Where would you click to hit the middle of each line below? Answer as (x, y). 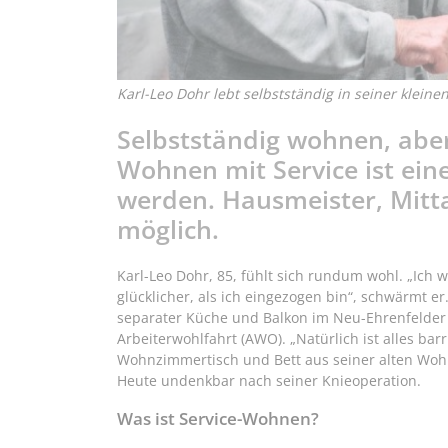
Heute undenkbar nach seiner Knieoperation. (269, 381)
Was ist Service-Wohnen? (218, 418)
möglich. (168, 229)
